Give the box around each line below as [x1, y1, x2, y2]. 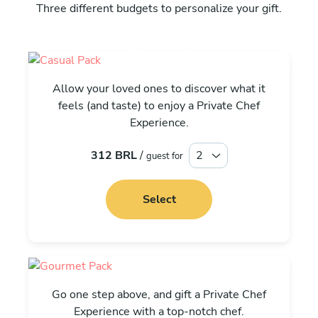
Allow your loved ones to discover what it [53, 81, 265, 97]
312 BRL [90, 147, 137, 163]
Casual [126, 42, 192, 72]
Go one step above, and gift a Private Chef [52, 286, 266, 302]
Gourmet [116, 248, 202, 278]
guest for [146, 149, 183, 163]
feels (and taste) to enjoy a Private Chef [58, 98, 260, 114]
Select [142, 192, 176, 208]
